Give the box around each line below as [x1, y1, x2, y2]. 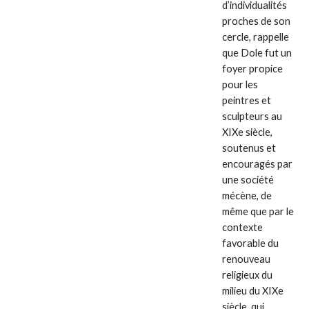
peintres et [222, 94, 272, 106]
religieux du [222, 268, 273, 281]
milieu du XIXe [222, 284, 284, 297]
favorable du [222, 237, 279, 249]
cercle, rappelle [222, 30, 290, 43]
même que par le [222, 205, 295, 217]
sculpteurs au [222, 110, 283, 122]
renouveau [222, 252, 271, 265]
